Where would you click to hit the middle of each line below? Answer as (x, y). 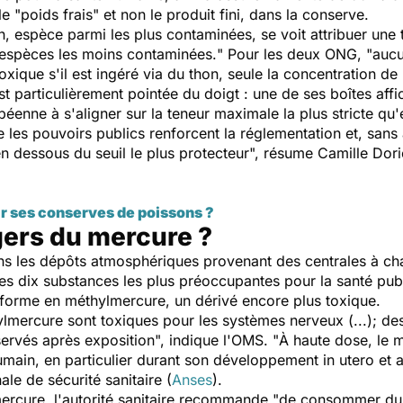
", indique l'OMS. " (217, 340)
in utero (349, 360)
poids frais (57, 14)
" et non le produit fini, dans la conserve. (231, 14)
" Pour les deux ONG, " (295, 54)
